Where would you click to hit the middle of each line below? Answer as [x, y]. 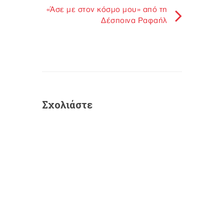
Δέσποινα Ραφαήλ [134, 21]
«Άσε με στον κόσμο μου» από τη [107, 10]
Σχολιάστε [67, 105]
